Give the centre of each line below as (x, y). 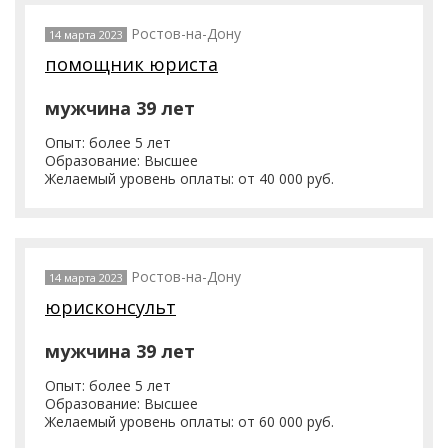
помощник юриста (131, 64)
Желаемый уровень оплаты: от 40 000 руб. (189, 178)
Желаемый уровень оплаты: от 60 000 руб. (189, 421)
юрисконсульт (110, 307)
